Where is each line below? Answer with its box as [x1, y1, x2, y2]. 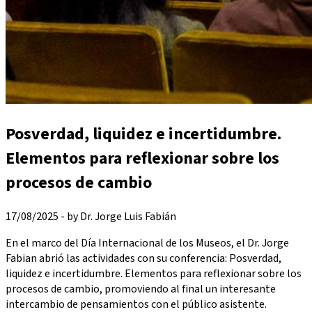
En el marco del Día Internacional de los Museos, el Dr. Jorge [6, 235, 289, 251]
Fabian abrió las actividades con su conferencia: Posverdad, [6, 250, 281, 266]
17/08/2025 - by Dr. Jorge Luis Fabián [6, 208, 176, 224]
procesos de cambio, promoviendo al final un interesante [6, 281, 276, 297]
